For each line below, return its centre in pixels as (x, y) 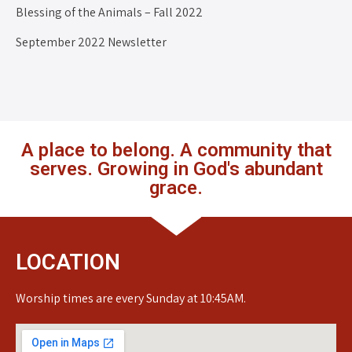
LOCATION (68, 262)
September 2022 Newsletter (91, 42)
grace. (176, 187)
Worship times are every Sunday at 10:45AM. (131, 298)
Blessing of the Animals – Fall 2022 (109, 12)
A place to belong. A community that (176, 150)
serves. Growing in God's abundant (176, 169)
